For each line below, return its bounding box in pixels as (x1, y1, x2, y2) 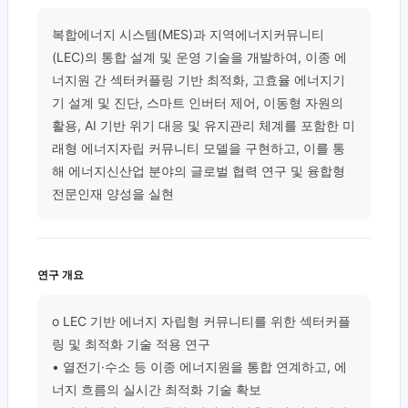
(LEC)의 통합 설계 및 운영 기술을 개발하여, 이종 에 (52, 49, 347, 66)
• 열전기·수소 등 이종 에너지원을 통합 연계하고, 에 (52, 359, 347, 375)
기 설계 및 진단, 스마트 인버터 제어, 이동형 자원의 (52, 95, 343, 111)
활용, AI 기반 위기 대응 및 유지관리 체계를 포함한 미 (52, 117, 355, 134)
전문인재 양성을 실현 (52, 186, 174, 202)
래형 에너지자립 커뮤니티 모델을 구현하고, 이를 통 (52, 140, 345, 157)
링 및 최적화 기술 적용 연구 (52, 336, 210, 352)
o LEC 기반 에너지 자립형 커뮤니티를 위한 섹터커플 (52, 313, 351, 330)
